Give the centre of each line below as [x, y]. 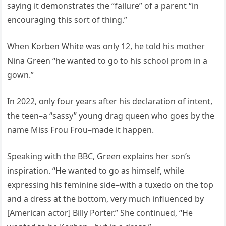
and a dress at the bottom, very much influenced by [106, 199]
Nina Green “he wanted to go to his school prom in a [107, 61]
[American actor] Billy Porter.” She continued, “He [100, 213]
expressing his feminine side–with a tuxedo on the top [110, 185]
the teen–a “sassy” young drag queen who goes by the [111, 116]
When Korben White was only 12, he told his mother [106, 47]
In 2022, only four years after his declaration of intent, [110, 102]
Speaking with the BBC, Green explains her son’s [99, 157]
